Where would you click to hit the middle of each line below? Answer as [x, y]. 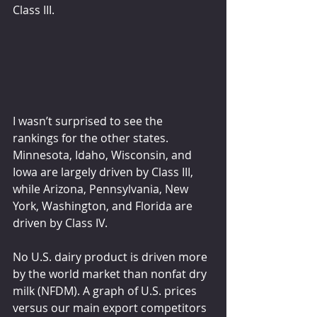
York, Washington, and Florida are [104, 206]
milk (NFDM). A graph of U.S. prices [106, 290]
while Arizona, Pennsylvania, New [102, 189]
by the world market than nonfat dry [111, 273]
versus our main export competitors [111, 307]
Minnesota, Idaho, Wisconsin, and [104, 155]
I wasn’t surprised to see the [89, 121]
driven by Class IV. [60, 223]
